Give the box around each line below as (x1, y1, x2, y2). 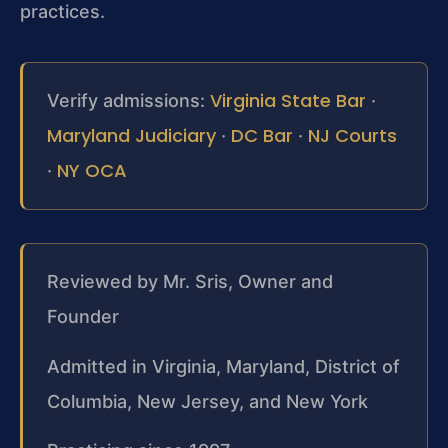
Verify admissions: (47, 90, 210, 112)
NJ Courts (308, 123, 397, 149)
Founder (47, 306, 119, 328)
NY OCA (57, 158, 127, 184)
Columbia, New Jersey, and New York (47, 390, 368, 412)
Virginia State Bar (210, 88, 366, 114)
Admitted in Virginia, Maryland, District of (47, 355, 400, 377)
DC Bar (231, 123, 293, 149)
